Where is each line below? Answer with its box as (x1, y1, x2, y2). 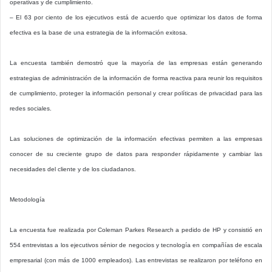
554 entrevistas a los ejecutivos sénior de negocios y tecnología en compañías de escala (10, 241, 262, 248)
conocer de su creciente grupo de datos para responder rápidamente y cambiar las (10, 150, 262, 157)
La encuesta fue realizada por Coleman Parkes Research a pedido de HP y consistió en (10, 226, 262, 233)
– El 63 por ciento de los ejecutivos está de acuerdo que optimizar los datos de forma (10, 13, 262, 21)
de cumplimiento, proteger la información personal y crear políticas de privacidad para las (10, 89, 262, 97)
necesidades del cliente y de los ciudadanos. (10, 165, 136, 172)
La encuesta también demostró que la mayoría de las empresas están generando (10, 59, 262, 66)
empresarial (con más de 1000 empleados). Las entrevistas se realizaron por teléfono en (10, 256, 262, 263)
